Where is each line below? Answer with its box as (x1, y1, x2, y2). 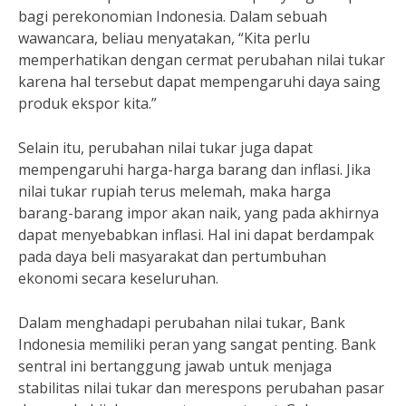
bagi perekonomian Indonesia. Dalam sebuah (18, 6, 327, 26)
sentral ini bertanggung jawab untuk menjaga (18, 356, 332, 376)
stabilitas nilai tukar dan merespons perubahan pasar (18, 378, 384, 398)
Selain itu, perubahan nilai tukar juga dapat (18, 138, 313, 158)
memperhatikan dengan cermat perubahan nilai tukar (18, 50, 385, 70)
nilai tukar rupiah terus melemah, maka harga (18, 181, 331, 201)
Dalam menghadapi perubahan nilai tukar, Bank (18, 313, 345, 333)
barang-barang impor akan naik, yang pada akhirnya (18, 203, 379, 223)
